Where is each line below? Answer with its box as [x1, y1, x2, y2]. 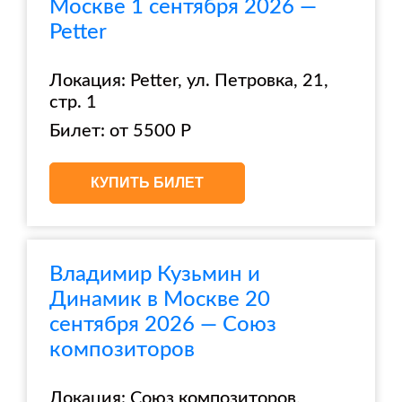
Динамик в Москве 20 [49, 289, 270, 310]
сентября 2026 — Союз [49, 314, 276, 336]
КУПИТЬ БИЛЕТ [91, 175, 204, 190]
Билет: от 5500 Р [49, 122, 191, 140]
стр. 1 [49, 93, 97, 111]
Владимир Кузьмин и [49, 264, 260, 285]
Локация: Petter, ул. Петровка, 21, [49, 72, 328, 90]
